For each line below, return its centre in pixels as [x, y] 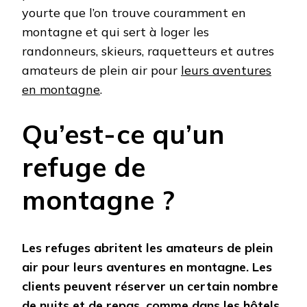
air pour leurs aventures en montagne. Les [147, 267]
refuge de [84, 167]
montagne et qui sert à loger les [115, 32]
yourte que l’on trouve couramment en [134, 12]
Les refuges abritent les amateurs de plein [147, 248]
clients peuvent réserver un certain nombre [150, 286]
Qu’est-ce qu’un [123, 134]
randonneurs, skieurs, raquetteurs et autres [148, 51]
